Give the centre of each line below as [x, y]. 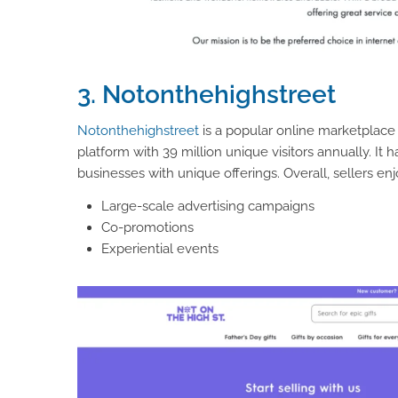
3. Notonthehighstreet [207, 95]
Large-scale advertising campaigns [208, 206]
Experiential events [160, 248]
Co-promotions [147, 227]
